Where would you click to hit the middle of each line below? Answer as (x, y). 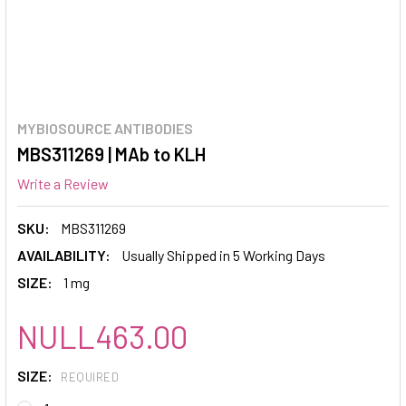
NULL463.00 (102, 336)
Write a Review (63, 183)
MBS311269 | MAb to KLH (111, 154)
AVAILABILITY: (64, 255)
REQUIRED (90, 377)
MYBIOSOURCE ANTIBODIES (105, 128)
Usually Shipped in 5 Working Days (223, 255)
